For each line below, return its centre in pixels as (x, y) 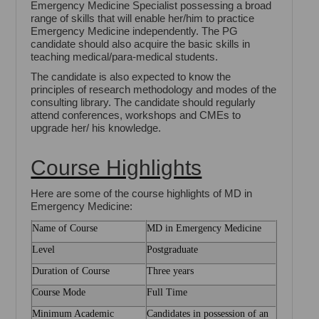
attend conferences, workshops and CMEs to (136, 115)
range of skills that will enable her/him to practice (143, 19)
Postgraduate (173, 250)
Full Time (167, 293)
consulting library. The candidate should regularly (143, 103)
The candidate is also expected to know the (131, 77)
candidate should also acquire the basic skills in (141, 44)
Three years (171, 271)
